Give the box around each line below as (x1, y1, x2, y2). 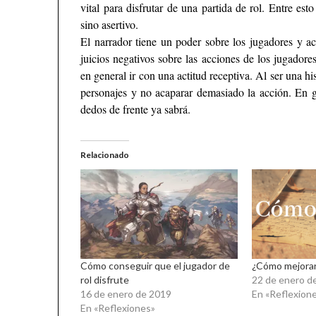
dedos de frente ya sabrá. (80, 102, 191, 117)
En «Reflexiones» (80, 302, 156, 315)
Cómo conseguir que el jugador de (80, 260, 231, 272)
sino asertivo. (80, 17, 139, 32)
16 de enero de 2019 (80, 288, 172, 300)
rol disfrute (80, 274, 130, 286)
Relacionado (80, 150, 130, 161)
